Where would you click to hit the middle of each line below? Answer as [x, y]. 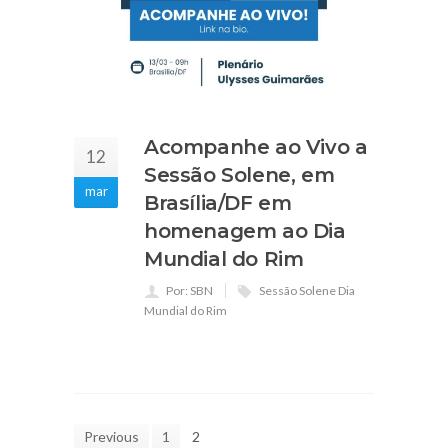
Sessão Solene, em [239, 175]
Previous [111, 437]
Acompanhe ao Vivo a [256, 147]
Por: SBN [189, 291]
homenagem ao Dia [245, 231]
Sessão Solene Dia [307, 291]
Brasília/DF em [218, 203]
